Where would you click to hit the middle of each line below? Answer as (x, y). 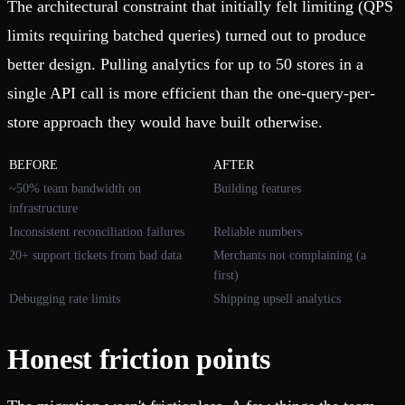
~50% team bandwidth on (75, 189)
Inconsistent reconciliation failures (97, 232)
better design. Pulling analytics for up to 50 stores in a (185, 65)
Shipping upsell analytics (277, 299)
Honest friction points (139, 359)
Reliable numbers (258, 232)
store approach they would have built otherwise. (165, 122)
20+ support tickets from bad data (95, 256)
